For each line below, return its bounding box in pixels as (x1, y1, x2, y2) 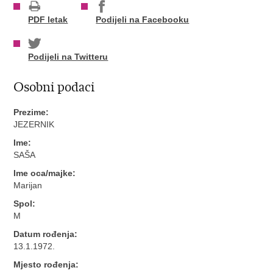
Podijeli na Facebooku (96, 15, 190, 25)
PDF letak (28, 15, 68, 25)
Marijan (13, 180, 43, 191)
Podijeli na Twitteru (28, 52, 108, 62)
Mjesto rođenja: (13, 260, 79, 270)
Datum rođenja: (13, 229, 78, 239)
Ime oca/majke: (13, 168, 76, 179)
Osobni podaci (13, 79, 95, 96)
